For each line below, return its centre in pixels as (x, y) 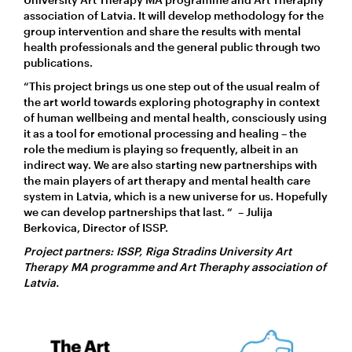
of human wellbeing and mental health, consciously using (175, 117)
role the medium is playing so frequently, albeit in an (161, 148)
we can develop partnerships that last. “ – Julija (148, 211)
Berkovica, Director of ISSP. (96, 227)
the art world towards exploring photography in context (172, 101)
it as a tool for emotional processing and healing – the (165, 133)
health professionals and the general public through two (172, 46)
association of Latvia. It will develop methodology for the (174, 15)
